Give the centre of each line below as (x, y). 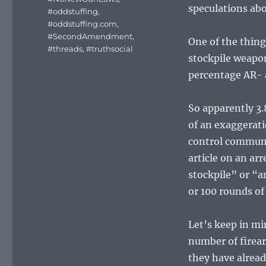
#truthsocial (110, 49)
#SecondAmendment (90, 37)
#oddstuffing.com (83, 24)
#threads (65, 49)
